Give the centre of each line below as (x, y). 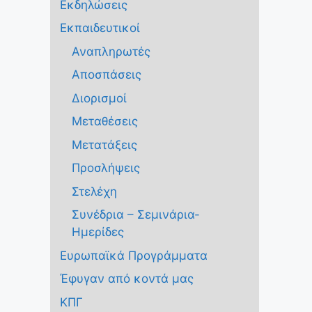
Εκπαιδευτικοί (100, 28)
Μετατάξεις (104, 145)
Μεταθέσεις (105, 122)
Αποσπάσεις (107, 75)
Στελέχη (94, 191)
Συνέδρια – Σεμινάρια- (136, 215)
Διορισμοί (99, 98)
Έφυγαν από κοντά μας (127, 279)
